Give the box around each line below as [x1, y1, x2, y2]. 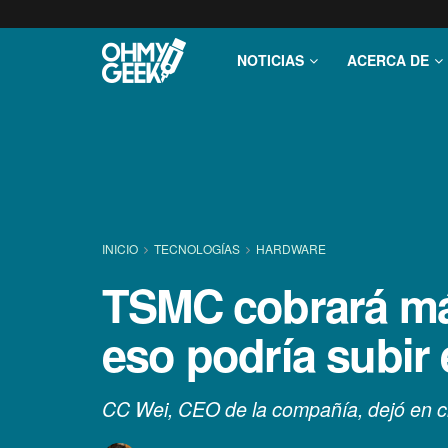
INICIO [102, 240, 141, 257]
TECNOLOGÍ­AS [154, 240, 240, 257]
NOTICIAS [237, 50, 304, 70]
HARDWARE [256, 240, 326, 257]
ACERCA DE [347, 50, 429, 70]
